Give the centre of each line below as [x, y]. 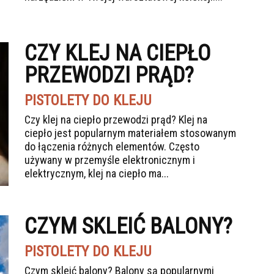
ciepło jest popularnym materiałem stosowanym [130, 133]
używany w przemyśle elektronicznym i [110, 160]
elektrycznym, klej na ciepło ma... [97, 173]
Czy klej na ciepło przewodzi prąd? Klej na [116, 120]
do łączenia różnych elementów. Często [112, 146]
